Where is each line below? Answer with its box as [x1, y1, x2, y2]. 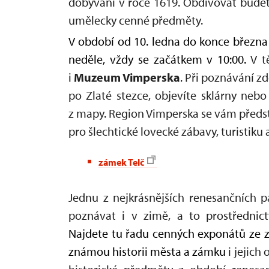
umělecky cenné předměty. [68, 12, 203, 28]
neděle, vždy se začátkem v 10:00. [68, 51, 251, 67]
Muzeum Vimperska [74, 69, 180, 85]
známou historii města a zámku [68, 243, 226, 259]
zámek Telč [98, 156, 144, 168]
